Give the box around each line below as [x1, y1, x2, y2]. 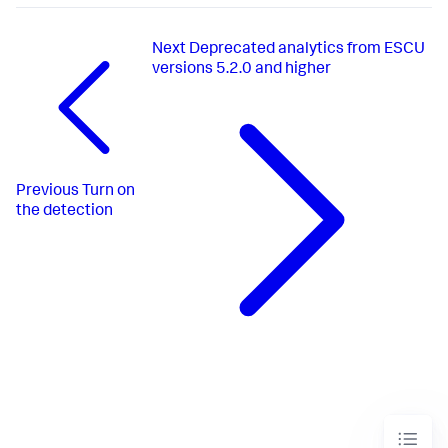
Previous [16, 184, 79, 201]
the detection [16, 204, 113, 221]
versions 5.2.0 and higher [151, 61, 331, 78]
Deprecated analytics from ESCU [188, 41, 425, 58]
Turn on [82, 184, 135, 201]
